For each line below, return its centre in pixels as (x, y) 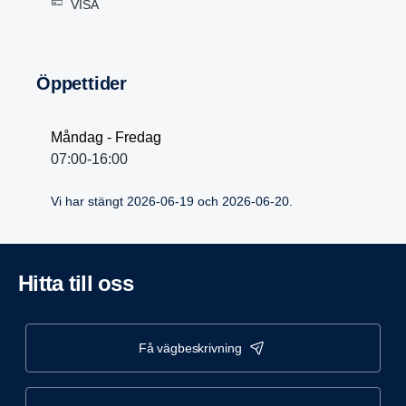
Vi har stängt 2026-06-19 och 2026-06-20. (172, 201)
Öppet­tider (89, 83)
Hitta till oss (83, 283)
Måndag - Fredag (106, 137)
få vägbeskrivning (194, 348)
